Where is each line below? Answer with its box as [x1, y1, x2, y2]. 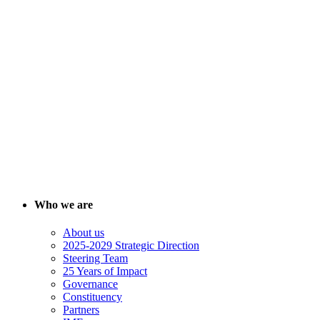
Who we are [34, 199, 93, 211]
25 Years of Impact [63, 265, 147, 278]
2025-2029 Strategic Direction [63, 239, 199, 252]
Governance [63, 278, 118, 291]
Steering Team [63, 252, 128, 265]
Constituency [63, 291, 122, 304]
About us [63, 226, 104, 239]
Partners [63, 304, 99, 316]
